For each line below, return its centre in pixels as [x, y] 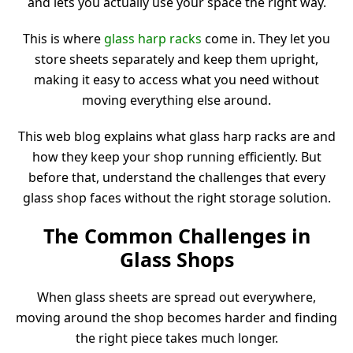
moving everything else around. [176, 100]
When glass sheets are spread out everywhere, [176, 297]
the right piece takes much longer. [176, 338]
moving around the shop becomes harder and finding [176, 318]
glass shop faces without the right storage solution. [176, 198]
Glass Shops [176, 260]
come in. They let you [266, 39]
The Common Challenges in [176, 236]
